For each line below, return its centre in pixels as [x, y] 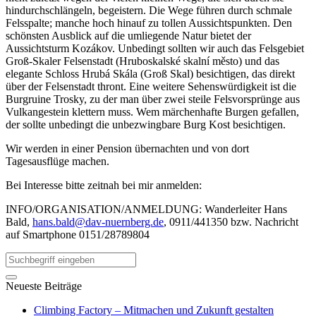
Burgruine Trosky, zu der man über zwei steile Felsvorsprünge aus [153, 99]
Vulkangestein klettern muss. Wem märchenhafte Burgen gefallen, [152, 111]
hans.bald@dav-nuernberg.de [98, 221]
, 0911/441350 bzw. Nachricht [231, 221]
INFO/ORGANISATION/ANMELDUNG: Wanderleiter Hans [146, 209]
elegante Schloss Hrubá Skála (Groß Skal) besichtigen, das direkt [150, 73]
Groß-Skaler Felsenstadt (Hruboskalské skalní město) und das [142, 61]
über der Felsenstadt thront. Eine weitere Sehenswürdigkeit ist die [151, 86]
